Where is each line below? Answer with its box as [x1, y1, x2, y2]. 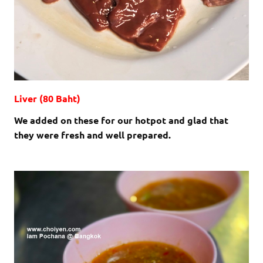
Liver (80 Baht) [14, 92, 80, 104]
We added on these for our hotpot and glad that [14, 113, 228, 126]
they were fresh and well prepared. [14, 128, 171, 141]
